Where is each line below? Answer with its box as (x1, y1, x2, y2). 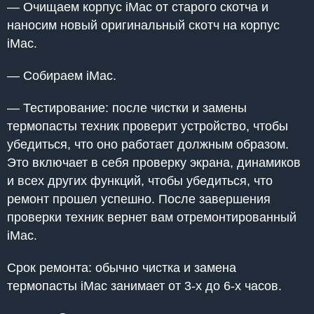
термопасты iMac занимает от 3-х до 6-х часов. (7, 278, 282, 293)
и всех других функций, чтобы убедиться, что (7, 173, 273, 188)
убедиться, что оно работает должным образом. (7, 137, 289, 151)
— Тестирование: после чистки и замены (7, 100, 247, 115)
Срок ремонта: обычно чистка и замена (7, 260, 236, 275)
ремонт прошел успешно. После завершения (7, 191, 271, 206)
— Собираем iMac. (7, 68, 116, 83)
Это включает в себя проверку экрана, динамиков (7, 155, 301, 170)
